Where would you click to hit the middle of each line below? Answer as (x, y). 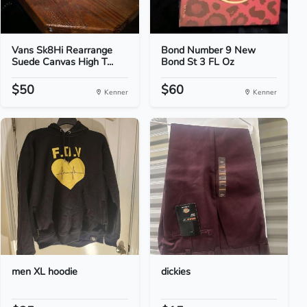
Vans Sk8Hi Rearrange (62, 50)
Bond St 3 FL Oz (197, 62)
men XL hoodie (45, 271)
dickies (175, 271)
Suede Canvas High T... (63, 62)
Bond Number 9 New (208, 50)
